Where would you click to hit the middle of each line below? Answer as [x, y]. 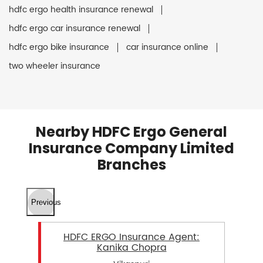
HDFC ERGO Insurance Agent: [131, 237]
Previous [46, 202]
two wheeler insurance [55, 66]
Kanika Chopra [131, 248]
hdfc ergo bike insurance [59, 48]
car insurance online [167, 48]
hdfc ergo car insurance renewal [75, 29]
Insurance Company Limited [131, 149]
